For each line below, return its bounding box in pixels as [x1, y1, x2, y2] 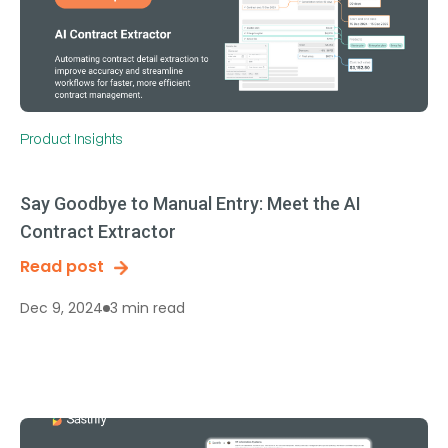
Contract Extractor [20, 221, 176, 242]
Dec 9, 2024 [20, 298, 103, 318]
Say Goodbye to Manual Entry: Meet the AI [20, 193, 361, 214]
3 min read [110, 297, 185, 318]
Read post [20, 255, 104, 278]
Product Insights [20, 129, 123, 148]
